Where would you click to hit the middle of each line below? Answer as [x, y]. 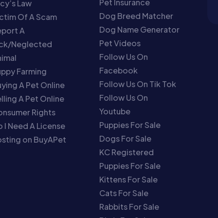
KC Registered [127, 152]
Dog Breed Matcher [136, 16]
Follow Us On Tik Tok [138, 84]
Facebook [119, 70]
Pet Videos [120, 43]
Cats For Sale [124, 193]
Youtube [115, 111]
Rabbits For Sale [129, 206]
